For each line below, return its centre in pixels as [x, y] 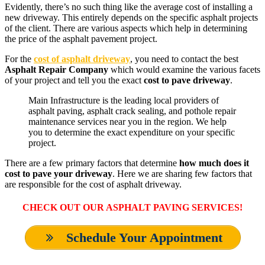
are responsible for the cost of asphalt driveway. [93, 184]
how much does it [214, 163]
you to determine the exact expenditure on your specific [132, 132]
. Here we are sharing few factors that [182, 173]
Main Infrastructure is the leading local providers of [124, 100]
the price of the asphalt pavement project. [81, 38]
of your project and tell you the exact [74, 80]
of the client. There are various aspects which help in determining [126, 28]
